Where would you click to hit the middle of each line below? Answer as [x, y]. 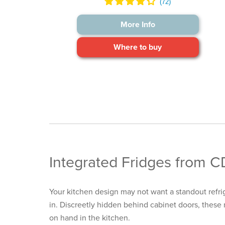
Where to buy [138, 47]
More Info [138, 24]
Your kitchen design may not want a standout [129, 192]
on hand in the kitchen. [90, 218]
